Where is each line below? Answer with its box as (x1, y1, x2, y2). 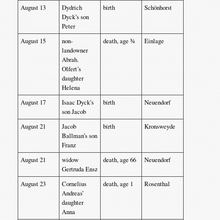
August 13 (20, 3, 46, 12)
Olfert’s (61, 64, 81, 73)
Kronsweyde (144, 122, 175, 131)
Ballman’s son (61, 131, 97, 140)
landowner (61, 46, 88, 55)
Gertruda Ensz (61, 165, 98, 173)
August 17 (20, 98, 46, 107)
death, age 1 (103, 179, 133, 188)
